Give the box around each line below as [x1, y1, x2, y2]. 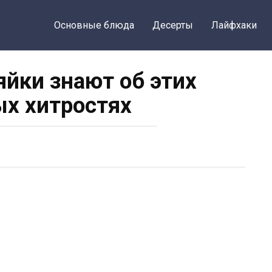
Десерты [152, 19, 193, 31]
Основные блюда [53, 19, 134, 31]
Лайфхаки [211, 19, 257, 31]
